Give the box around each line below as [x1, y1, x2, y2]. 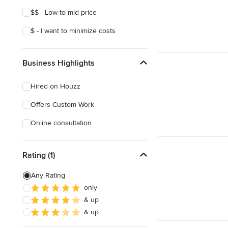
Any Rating [31, 171, 65, 180]
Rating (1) [22, 150, 55, 160]
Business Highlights [22, 58, 95, 68]
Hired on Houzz [31, 82, 80, 91]
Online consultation [31, 119, 92, 127]
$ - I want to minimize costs [31, 26, 116, 35]
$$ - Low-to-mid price [31, 8, 97, 17]
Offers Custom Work [31, 100, 94, 109]
